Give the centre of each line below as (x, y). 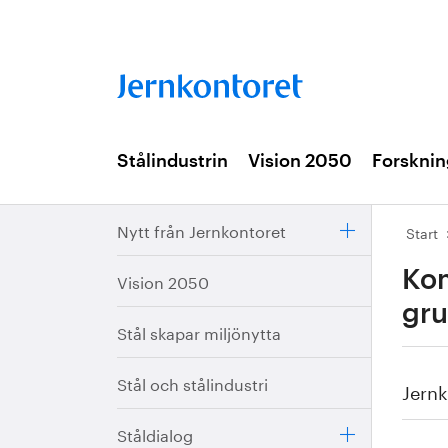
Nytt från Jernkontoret (201, 229)
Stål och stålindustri (192, 382)
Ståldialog (155, 433)
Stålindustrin (172, 161)
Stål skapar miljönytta (199, 331)
